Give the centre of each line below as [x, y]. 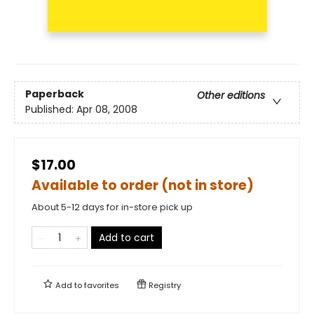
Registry [164, 285]
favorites [102, 285]
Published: [51, 109]
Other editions [231, 95]
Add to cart [127, 237]
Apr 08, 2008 [107, 109]
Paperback [55, 94]
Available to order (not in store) [143, 185]
